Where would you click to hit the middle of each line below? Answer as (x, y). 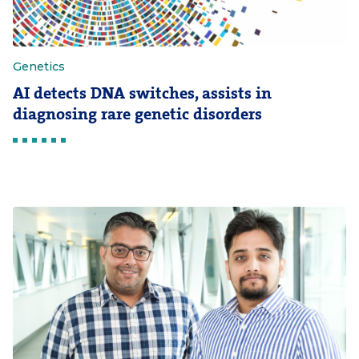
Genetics (39, 67)
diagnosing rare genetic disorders (137, 114)
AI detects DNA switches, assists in (142, 93)
